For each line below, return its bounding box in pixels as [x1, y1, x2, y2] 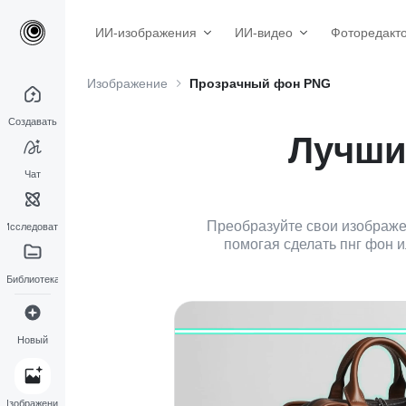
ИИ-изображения [95, 25, 197, 40]
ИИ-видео [235, 25, 293, 40]
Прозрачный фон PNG [189, 75, 331, 91]
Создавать [8, 116, 57, 127]
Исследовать [2, 221, 63, 232]
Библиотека [5, 274, 60, 285]
